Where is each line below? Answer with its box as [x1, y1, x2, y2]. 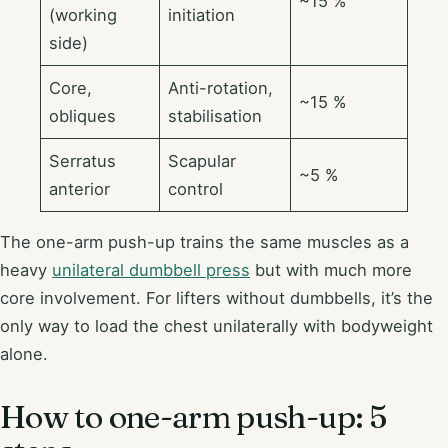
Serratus [49, 150, 117, 171]
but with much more [250, 260, 412, 280]
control [168, 178, 224, 199]
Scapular [168, 150, 237, 171]
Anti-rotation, [168, 77, 274, 98]
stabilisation [168, 105, 263, 126]
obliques [49, 105, 117, 126]
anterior [49, 178, 111, 199]
